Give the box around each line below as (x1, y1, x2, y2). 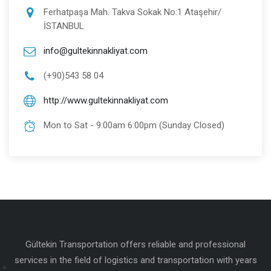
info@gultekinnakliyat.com (44, 45, 148, 56)
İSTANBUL (44, 20, 84, 31)
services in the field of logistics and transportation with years (14, 254, 257, 266)
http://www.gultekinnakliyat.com (44, 94, 168, 106)
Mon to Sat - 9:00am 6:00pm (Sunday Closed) (44, 119, 224, 131)
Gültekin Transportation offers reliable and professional (25, 238, 246, 250)
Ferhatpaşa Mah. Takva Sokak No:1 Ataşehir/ (44, 6, 221, 18)
